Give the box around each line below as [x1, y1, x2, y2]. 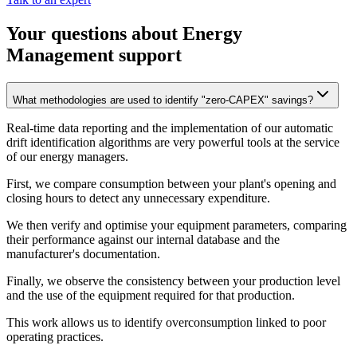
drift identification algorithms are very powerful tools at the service [6, 135, 339, 149]
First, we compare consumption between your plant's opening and [6, 176, 336, 190]
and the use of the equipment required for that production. [6, 288, 295, 302]
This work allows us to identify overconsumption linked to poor [6, 315, 326, 329]
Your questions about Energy [6, 22, 242, 44]
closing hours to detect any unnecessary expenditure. [6, 190, 270, 205]
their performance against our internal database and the [6, 232, 280, 246]
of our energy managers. [6, 149, 128, 163]
